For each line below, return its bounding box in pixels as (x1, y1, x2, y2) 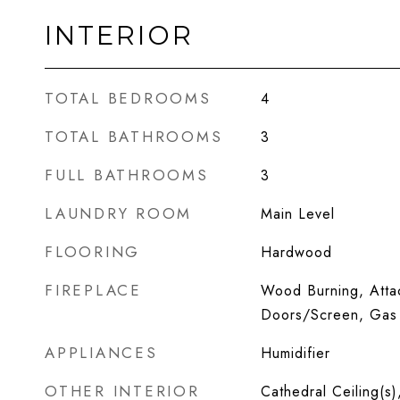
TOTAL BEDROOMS (45, 87, 212, 109)
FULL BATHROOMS (45, 164, 209, 186)
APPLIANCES (45, 342, 158, 363)
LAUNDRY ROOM (45, 203, 192, 224)
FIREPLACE (45, 279, 142, 301)
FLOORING (45, 241, 140, 262)
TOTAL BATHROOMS (45, 126, 223, 147)
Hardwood (260, 242, 332, 262)
